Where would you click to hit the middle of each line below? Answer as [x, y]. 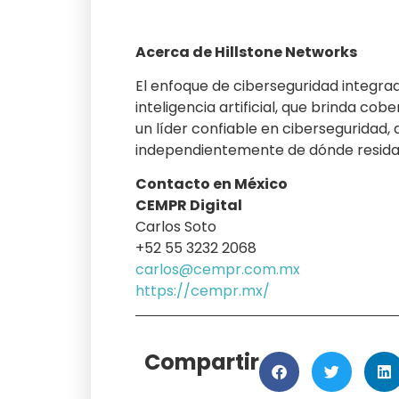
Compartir [202, 362]
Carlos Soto [176, 227]
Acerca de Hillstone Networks [246, 52]
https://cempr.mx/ [203, 291]
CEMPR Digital [189, 206]
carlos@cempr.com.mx [218, 270]
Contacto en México [212, 184]
